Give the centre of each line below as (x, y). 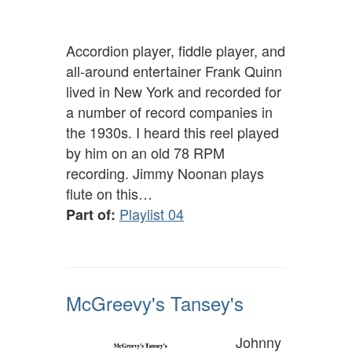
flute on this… (109, 194)
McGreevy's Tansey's (155, 303)
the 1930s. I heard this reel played (172, 132)
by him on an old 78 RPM (145, 153)
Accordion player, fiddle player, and (176, 51)
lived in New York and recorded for (174, 92)
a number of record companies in (169, 112)
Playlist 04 (152, 214)
